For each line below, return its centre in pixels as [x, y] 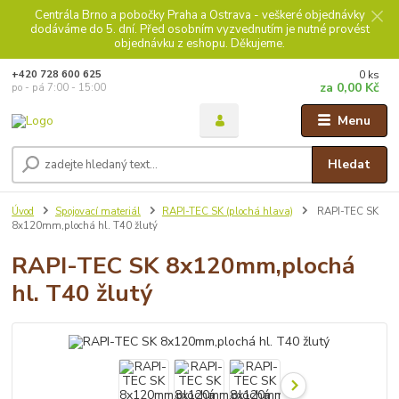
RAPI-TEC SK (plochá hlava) [227, 211]
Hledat [350, 165]
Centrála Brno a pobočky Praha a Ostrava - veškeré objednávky [199, 15]
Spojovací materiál [98, 211]
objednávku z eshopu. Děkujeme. [199, 43]
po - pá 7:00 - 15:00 [59, 88]
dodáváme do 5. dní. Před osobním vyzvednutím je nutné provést [199, 29]
